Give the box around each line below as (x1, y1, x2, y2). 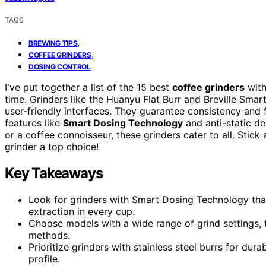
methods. (28, 229, 70, 241)
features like (5, 116, 63, 129)
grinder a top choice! (5, 140, 99, 153)
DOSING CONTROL (28, 62, 91, 71)
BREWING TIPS (28, 38, 78, 47)
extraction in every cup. (28, 205, 135, 217)
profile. (28, 252, 60, 265)
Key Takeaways (5, 164, 103, 182)
